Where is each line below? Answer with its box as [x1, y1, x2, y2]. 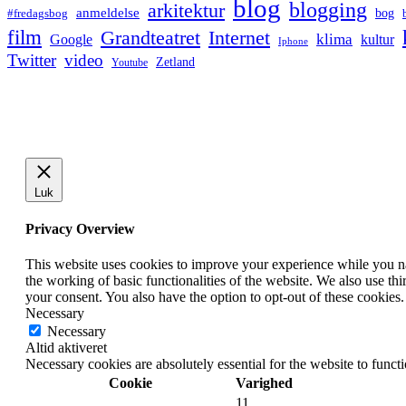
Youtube [111, 56, 148, 69]
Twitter [7, 50, 56, 70]
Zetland [156, 53, 195, 69]
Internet [208, 26, 270, 49]
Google [50, 31, 92, 47]
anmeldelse [76, 5, 140, 20]
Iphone [278, 35, 308, 46]
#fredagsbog [7, 6, 68, 20]
